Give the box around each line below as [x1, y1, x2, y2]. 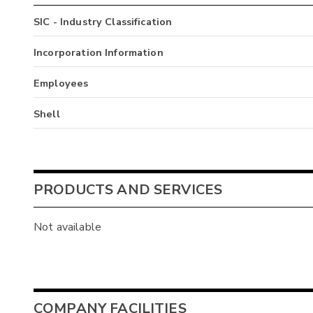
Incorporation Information [34, 45, 163, 59]
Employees [34, 75, 89, 90]
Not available [34, 219, 101, 235]
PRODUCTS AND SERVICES [34, 180, 223, 200]
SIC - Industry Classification [34, 14, 173, 29]
